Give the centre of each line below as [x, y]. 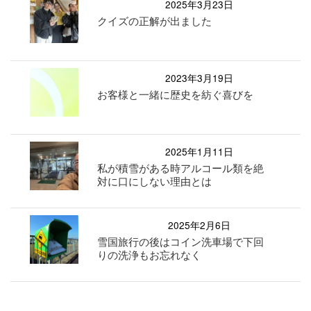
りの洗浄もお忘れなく [150, 255]
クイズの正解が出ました [155, 21]
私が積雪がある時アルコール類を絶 [181, 168]
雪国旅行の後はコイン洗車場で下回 [181, 242]
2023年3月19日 [199, 78]
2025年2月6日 [199, 225]
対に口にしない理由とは [155, 181]
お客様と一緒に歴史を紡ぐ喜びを [176, 94]
